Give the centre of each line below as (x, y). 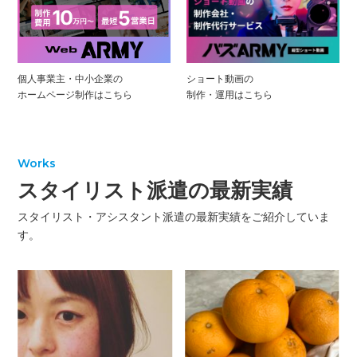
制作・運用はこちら (229, 95)
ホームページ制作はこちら (75, 95)
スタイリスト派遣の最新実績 (155, 191)
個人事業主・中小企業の (71, 79)
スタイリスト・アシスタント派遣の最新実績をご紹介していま (174, 217)
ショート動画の (220, 79)
